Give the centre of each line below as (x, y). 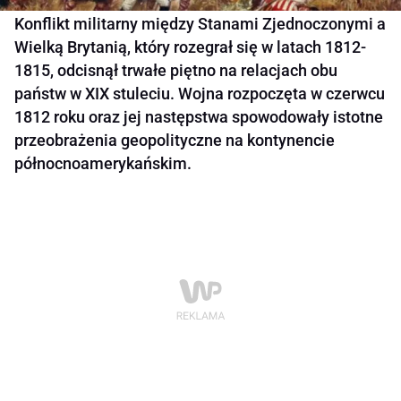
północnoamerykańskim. (103, 164)
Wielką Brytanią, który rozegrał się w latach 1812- (190, 47)
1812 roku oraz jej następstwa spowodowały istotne (199, 117)
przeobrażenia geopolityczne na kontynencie (175, 141)
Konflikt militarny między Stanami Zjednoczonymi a (200, 24)
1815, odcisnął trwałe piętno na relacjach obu (176, 71)
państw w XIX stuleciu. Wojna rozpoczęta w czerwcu (200, 94)
